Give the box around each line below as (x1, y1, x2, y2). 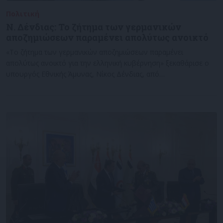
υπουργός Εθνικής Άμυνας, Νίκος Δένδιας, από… (6, 69, 165, 79)
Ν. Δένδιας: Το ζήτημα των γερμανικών (6, 21, 181, 33)
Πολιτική (6, 9, 39, 18)
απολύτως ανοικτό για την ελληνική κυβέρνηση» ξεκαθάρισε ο (6, 58, 209, 68)
